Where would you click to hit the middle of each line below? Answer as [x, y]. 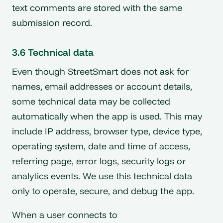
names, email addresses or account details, [102, 87]
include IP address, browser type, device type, [107, 131]
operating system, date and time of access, [101, 146]
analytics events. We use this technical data [102, 176]
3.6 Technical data [53, 53]
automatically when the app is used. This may [107, 116]
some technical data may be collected [91, 102]
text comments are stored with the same [97, 8]
